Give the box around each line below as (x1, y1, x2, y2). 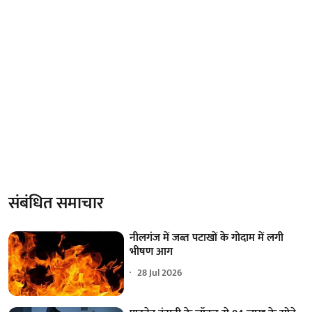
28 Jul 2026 (137, 265, 183, 281)
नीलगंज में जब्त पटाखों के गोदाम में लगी (130, 228, 284, 247)
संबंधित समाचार (8, 189, 104, 217)
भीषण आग (130, 242, 173, 261)
